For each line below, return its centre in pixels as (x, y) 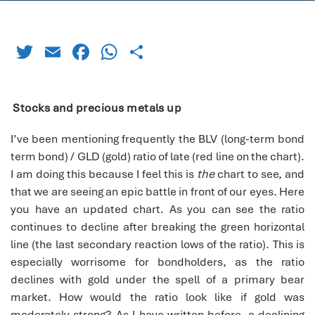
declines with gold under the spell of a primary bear (157, 279)
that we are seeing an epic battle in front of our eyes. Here (157, 191)
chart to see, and (259, 174)
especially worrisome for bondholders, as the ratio (157, 262)
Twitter (69, 51)
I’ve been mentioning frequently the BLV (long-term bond (157, 139)
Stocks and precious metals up (96, 108)
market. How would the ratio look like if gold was (157, 297)
